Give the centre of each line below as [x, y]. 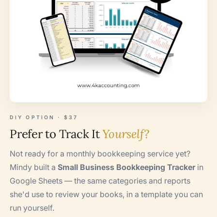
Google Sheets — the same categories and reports [100, 180]
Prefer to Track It [56, 134]
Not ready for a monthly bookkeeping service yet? [100, 153]
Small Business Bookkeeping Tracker [126, 167]
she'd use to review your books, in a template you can [106, 194]
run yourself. [32, 208]
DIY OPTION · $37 [44, 117]
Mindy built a [34, 167]
